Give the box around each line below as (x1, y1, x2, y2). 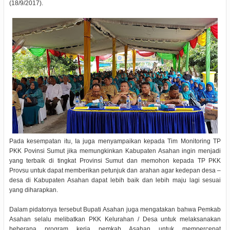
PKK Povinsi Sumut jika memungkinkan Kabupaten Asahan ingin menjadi (9, 147, 221, 155)
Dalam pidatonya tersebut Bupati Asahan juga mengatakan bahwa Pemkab (9, 205, 221, 213)
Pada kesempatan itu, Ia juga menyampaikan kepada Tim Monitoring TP (9, 137, 221, 145)
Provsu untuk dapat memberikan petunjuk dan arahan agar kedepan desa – (9, 166, 221, 174)
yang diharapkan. (9, 186, 58, 194)
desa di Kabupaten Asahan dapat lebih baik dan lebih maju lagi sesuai (9, 176, 221, 184)
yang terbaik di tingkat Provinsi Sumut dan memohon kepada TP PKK (9, 157, 221, 164)
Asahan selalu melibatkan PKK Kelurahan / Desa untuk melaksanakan (9, 215, 221, 223)
